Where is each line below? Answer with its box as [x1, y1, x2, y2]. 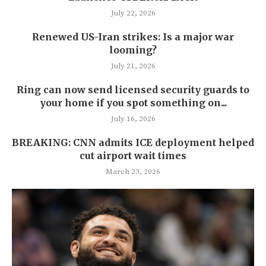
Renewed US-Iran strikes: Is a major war [32, 30, 234, 43]
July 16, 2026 [110, 113, 156, 123]
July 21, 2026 [110, 61, 156, 71]
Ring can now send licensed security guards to [17, 83, 249, 96]
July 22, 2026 [110, 8, 156, 18]
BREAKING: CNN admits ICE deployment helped [12, 136, 254, 148]
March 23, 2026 [106, 166, 160, 176]
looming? [109, 43, 157, 56]
